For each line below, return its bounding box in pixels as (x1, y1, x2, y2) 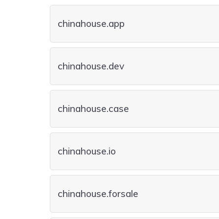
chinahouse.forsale (58, 188, 138, 199)
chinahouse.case (58, 103, 129, 114)
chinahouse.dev (58, 60, 124, 72)
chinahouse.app (58, 18, 125, 29)
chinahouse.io (58, 145, 116, 157)
